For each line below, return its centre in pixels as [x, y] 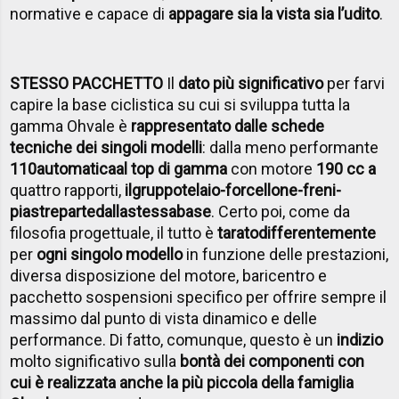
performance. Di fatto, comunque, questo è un [174, 339]
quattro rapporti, [68, 190]
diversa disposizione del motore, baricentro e [169, 275]
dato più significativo [251, 83]
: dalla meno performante [291, 147]
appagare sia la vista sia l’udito [274, 13]
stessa [152, 211]
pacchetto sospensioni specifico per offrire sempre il [199, 297]
